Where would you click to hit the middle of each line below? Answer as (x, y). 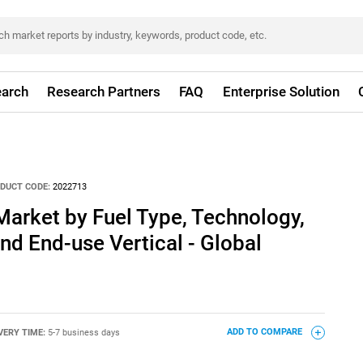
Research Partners (104, 92)
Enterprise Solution (281, 92)
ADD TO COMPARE (265, 332)
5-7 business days (83, 332)
